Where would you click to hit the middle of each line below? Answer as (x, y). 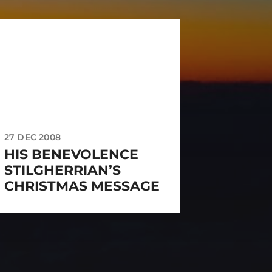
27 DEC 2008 (32, 138)
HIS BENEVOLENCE (71, 155)
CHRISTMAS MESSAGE (82, 186)
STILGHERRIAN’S (62, 171)
